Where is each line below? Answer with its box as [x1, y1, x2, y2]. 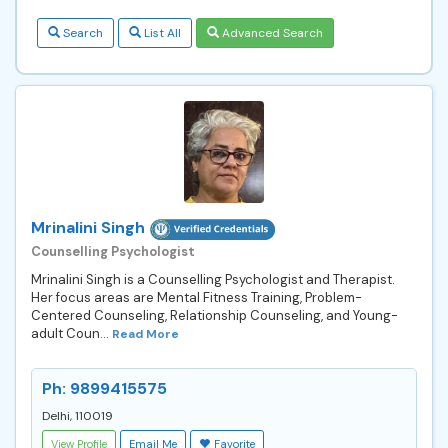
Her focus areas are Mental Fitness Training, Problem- [31, 288, 362, 306]
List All [141, 24, 181, 41]
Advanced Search [219, 24, 323, 41]
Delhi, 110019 [42, 407, 113, 424]
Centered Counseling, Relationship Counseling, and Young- [31, 306, 398, 324]
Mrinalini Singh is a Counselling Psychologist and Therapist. [31, 270, 395, 288]
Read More [112, 325, 179, 342]
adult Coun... [31, 324, 112, 342]
